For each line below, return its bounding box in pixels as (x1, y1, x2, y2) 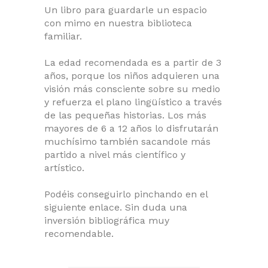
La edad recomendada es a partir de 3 (44, 57, 221, 69)
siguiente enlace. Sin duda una (44, 202, 187, 214)
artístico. (44, 162, 84, 174)
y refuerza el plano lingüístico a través (44, 96, 222, 108)
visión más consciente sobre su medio (44, 83, 220, 95)
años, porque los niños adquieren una (44, 70, 220, 82)
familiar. (44, 31, 82, 42)
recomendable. (44, 228, 114, 240)
